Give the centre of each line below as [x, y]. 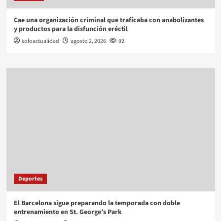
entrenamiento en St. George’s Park [68, 212]
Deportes [30, 179]
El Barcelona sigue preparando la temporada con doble [97, 203]
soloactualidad [40, 41]
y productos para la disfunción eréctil [71, 29]
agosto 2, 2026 [88, 41]
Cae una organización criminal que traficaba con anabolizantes [109, 20]
